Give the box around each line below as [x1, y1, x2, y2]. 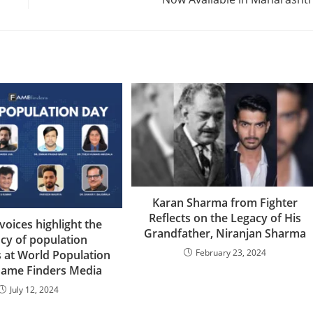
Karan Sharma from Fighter [152, 194, 298, 210]
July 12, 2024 [9, 284, 59, 296]
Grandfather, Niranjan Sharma [144, 225, 307, 241]
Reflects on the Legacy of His [149, 210, 302, 226]
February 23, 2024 [196, 246, 267, 259]
